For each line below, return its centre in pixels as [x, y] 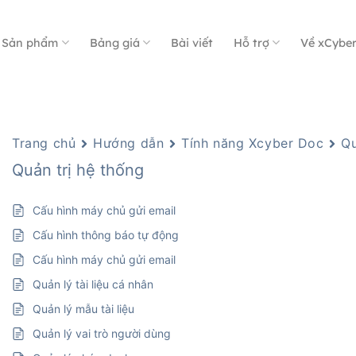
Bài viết [192, 43]
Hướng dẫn [129, 143]
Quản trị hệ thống [78, 170]
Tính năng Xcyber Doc [253, 143]
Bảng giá [114, 43]
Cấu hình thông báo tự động [106, 235]
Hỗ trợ [251, 43]
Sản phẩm [30, 43]
